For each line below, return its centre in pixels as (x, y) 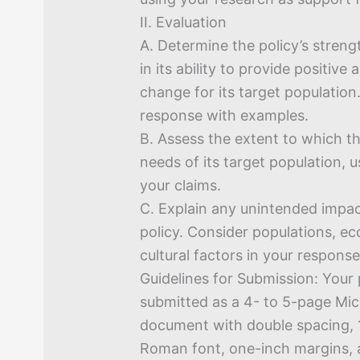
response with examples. (225, 115)
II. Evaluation (184, 22)
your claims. (181, 185)
